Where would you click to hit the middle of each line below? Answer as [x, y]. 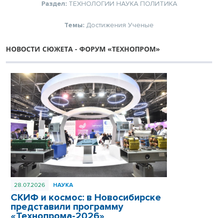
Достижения [106, 25]
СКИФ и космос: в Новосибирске [86, 197]
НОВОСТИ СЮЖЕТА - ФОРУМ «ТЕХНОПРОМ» [83, 49]
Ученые [141, 25]
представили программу [67, 207]
